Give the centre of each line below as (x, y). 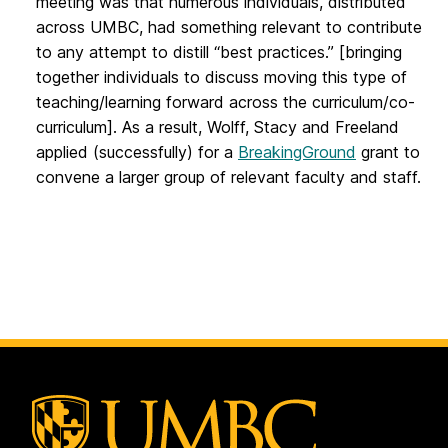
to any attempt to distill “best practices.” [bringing (219, 51)
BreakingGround (297, 151)
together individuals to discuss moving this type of (221, 76)
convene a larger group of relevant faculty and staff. (228, 176)
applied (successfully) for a (137, 151)
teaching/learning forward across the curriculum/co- (225, 101)
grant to (388, 151)
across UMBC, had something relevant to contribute (229, 26)
